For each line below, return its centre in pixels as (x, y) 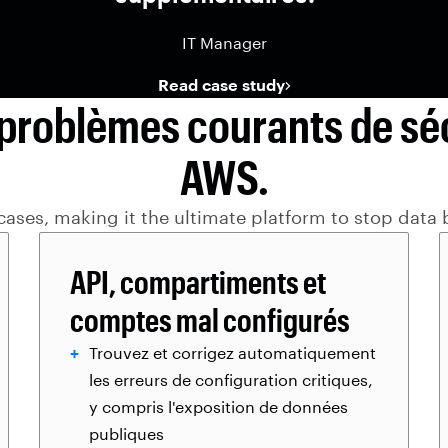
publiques (126, 433)
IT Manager (224, 42)
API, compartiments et (198, 281)
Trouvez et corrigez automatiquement (232, 352)
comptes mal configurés (210, 319)
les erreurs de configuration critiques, (231, 379)
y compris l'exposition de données (218, 406)
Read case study (221, 84)
